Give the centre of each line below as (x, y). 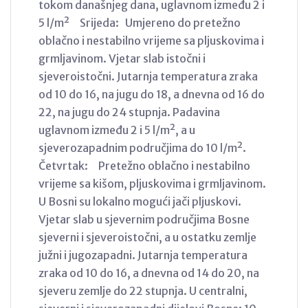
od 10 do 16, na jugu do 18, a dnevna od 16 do (152, 94)
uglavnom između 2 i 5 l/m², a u (117, 130)
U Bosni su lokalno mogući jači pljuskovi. (140, 201)
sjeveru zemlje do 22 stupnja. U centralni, (143, 290)
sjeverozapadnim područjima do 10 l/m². (146, 147)
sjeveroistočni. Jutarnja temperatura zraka (148, 76)
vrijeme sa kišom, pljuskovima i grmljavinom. (152, 183)
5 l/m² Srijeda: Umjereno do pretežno (140, 22)
